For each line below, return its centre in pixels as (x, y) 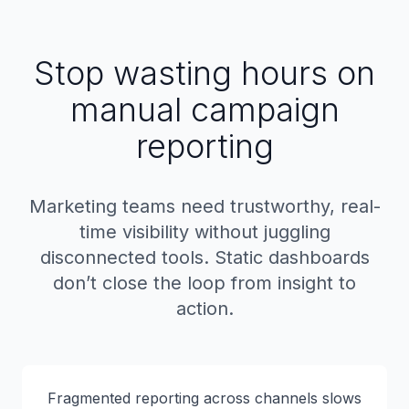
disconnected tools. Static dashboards (204, 257)
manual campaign (204, 110)
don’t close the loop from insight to (204, 283)
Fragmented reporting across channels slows (204, 398)
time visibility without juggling (204, 232)
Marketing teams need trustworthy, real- (204, 206)
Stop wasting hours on (204, 73)
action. (204, 309)
